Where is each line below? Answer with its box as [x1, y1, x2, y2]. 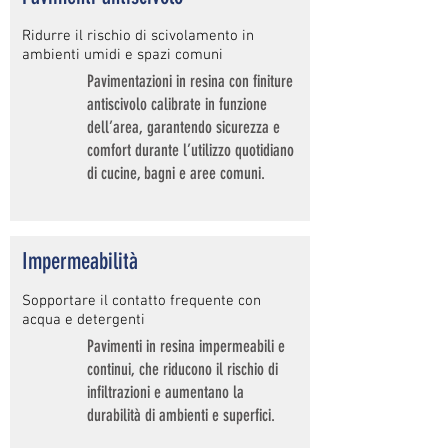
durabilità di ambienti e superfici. [87, 405, 275, 425]
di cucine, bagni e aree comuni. [87, 163, 265, 183]
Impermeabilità [22, 248, 138, 275]
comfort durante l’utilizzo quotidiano [87, 140, 294, 160]
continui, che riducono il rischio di [87, 359, 278, 379]
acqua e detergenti [22, 311, 145, 329]
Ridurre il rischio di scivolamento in [22, 27, 254, 45]
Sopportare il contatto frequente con [22, 292, 261, 310]
